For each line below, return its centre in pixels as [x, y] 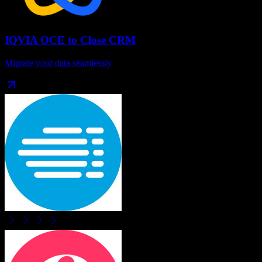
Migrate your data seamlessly [58, 63]
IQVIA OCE [35, 40]
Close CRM [108, 40]
